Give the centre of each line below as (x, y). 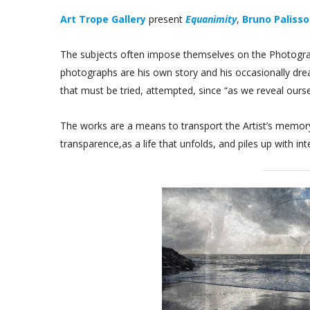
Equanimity (211, 19)
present (166, 19)
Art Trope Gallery (103, 19)
